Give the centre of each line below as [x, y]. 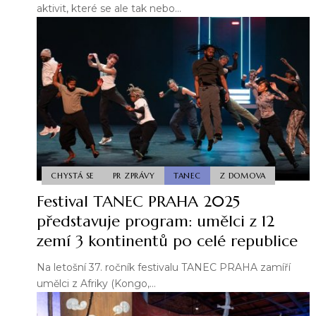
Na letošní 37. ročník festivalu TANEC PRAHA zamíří [164, 268]
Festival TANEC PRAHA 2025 [138, 202]
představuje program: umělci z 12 [156, 221]
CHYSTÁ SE [73, 175]
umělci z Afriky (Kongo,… [96, 284]
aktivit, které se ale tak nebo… [109, 9]
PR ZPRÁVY [134, 175]
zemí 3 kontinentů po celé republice [167, 241]
